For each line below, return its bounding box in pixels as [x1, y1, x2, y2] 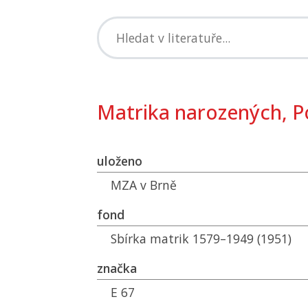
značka [97, 260, 137, 276]
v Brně [137, 177, 177, 193]
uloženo [97, 153, 142, 169]
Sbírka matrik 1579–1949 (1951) [111, 230, 291, 247]
